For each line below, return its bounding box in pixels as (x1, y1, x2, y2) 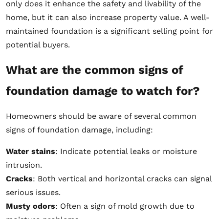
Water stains (6, 146, 55, 156)
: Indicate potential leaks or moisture (55, 146, 197, 156)
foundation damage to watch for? (6, 84, 200, 98)
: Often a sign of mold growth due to (55, 201, 195, 211)
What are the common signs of (6, 63, 183, 77)
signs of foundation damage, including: (6, 125, 153, 134)
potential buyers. (6, 40, 70, 49)
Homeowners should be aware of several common (6, 111, 197, 121)
